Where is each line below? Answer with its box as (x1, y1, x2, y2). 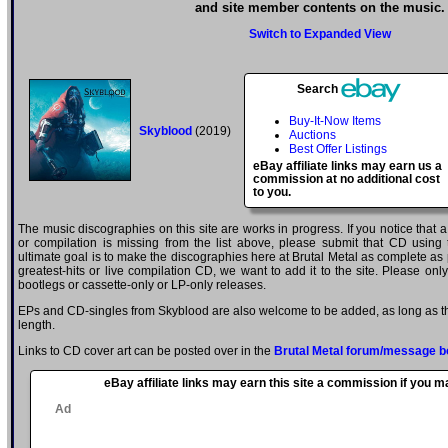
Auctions (289, 128, 336, 143)
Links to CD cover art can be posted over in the (18, 344, 274, 359)
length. (18, 318, 55, 333)
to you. (253, 185, 291, 200)
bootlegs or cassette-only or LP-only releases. (18, 278, 266, 293)
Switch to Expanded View (249, 27, 391, 42)
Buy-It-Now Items (289, 114, 381, 129)
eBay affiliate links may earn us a (253, 159, 442, 174)
